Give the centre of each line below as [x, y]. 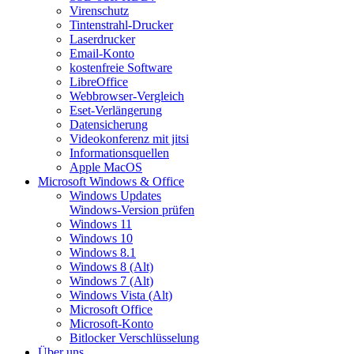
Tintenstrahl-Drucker [121, 24]
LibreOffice [99, 81]
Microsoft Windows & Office [111, 181]
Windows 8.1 [103, 252]
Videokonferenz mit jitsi [129, 138]
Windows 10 [101, 238]
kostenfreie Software [121, 67]
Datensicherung [109, 124]
